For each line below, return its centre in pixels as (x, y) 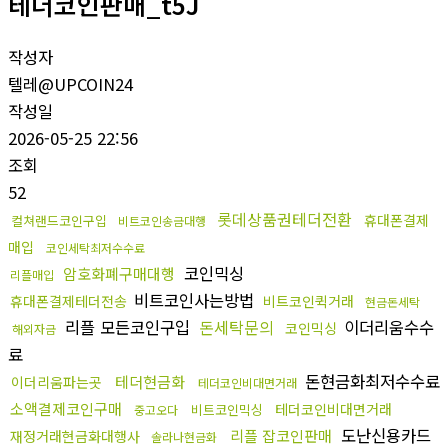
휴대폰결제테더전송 (68, 300)
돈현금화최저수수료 (370, 380)
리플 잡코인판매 (281, 435)
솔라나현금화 (184, 436)
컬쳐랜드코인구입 (59, 220)
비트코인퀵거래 (308, 300)
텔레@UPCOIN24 (70, 83)
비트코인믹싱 (227, 409)
